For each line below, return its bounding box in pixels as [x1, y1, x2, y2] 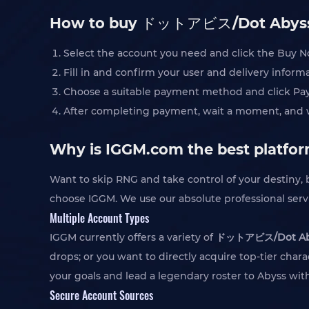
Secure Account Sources [50, 286, 153, 303]
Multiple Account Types [50, 209, 149, 226]
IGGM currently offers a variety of [50, 231, 216, 243]
